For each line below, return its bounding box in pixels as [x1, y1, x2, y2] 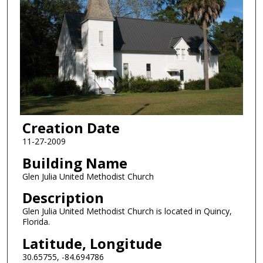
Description [22, 188, 104, 208]
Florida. [22, 216, 50, 228]
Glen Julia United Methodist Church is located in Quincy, [22, 205, 232, 217]
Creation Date [22, 118, 120, 138]
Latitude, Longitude [22, 234, 162, 253]
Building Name [22, 153, 127, 173]
